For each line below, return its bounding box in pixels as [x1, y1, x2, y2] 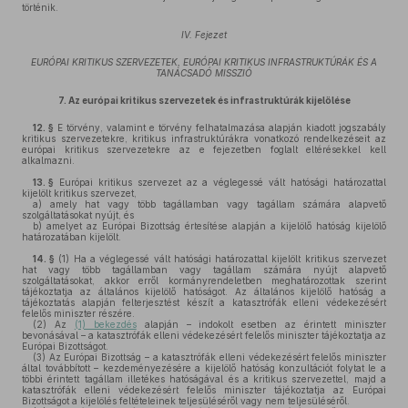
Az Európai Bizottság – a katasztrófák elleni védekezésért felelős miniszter [46, 352, 386, 362]
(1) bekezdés [74, 319, 137, 330]
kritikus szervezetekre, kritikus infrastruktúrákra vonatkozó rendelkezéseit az [22, 133, 386, 144]
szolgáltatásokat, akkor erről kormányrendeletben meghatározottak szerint [22, 275, 386, 286]
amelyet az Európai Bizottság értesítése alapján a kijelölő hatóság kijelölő [42, 220, 386, 231]
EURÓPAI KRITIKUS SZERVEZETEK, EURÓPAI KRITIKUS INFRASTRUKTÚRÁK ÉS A [31, 56, 377, 67]
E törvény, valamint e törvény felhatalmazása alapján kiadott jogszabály [54, 122, 386, 133]
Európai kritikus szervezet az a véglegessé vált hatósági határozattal [54, 177, 386, 188]
